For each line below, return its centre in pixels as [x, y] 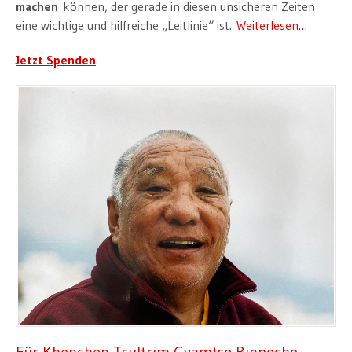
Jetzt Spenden [56, 60]
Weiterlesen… [272, 26]
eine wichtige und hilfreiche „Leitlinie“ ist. [126, 26]
